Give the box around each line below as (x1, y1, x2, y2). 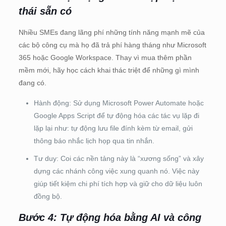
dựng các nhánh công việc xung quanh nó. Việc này (33, 166, 199, 175)
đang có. (18, 78, 46, 87)
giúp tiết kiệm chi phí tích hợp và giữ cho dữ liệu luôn (33, 179, 202, 188)
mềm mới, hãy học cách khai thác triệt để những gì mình (18, 66, 199, 74)
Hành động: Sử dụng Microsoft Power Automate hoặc (33, 98, 204, 107)
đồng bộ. (33, 192, 62, 200)
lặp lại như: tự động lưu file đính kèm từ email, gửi (33, 124, 193, 132)
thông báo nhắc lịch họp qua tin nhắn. (33, 136, 154, 145)
